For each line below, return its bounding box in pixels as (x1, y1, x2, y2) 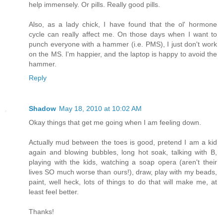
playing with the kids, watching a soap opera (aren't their (29, 158, 217, 166)
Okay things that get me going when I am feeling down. (29, 118, 201, 126)
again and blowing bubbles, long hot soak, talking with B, (29, 148, 217, 156)
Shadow (29, 104, 56, 112)
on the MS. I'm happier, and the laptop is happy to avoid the (29, 50, 217, 58)
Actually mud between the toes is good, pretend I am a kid (29, 138, 217, 146)
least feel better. (29, 187, 79, 196)
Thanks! (29, 207, 54, 216)
